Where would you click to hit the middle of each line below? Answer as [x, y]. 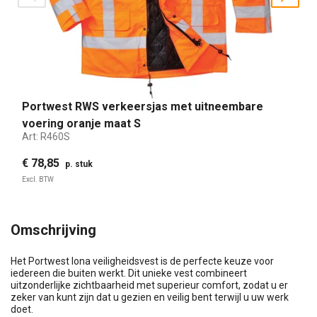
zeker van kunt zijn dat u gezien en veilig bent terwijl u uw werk [150, 297]
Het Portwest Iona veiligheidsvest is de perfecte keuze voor [142, 261]
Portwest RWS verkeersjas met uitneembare [143, 106]
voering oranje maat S [81, 123]
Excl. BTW [38, 179]
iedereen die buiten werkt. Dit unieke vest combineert [129, 273]
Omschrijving [53, 230]
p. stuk [79, 164]
